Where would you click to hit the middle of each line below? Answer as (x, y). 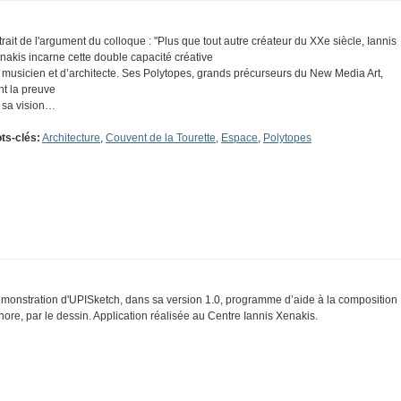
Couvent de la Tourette (161, 138)
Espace (239, 138)
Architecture (71, 138)
